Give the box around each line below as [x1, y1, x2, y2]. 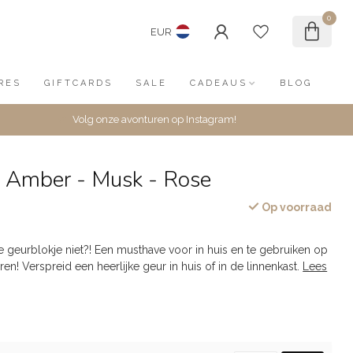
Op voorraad [258, 201, 332, 214]
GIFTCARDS [43, 78, 113, 88]
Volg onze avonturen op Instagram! [72, 113, 236, 125]
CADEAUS [189, 78, 247, 88]
